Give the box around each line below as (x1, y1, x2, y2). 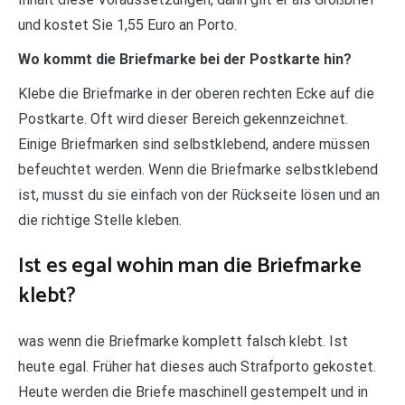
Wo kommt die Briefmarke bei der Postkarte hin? (18, 51, 352, 69)
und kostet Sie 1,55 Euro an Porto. (18, 16, 237, 34)
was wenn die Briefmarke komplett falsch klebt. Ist (18, 333, 348, 351)
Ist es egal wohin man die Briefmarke (18, 249, 362, 285)
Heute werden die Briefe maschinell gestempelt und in (18, 383, 368, 401)
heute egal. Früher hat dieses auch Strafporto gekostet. (18, 358, 376, 376)
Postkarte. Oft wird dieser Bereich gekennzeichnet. (18, 110, 348, 128)
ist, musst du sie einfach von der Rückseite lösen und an (18, 186, 380, 204)
